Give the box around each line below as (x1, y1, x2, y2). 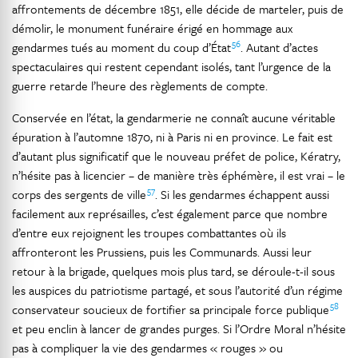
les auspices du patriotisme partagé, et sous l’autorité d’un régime (12, 281, 343, 299)
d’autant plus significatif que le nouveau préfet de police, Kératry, (12, 147, 340, 165)
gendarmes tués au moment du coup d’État (12, 38, 232, 56)
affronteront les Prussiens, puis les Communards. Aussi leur (12, 243, 312, 261)
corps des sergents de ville (12, 185, 147, 203)
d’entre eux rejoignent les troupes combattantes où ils (12, 224, 286, 241)
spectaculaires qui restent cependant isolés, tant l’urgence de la (12, 58, 331, 75)
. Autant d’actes (241, 38, 318, 56)
